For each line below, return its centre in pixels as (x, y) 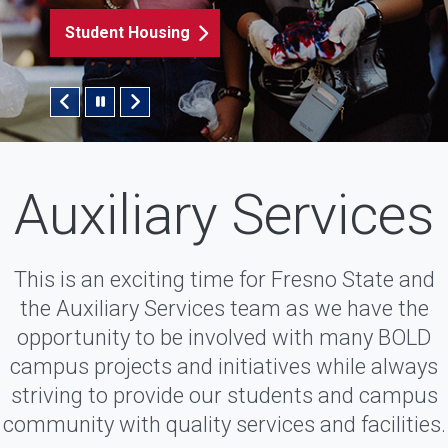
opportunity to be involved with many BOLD (224, 337)
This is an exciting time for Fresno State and (224, 279)
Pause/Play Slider (164, 113)
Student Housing (127, 32)
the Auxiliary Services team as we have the (224, 308)
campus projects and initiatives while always (224, 366)
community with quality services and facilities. (224, 424)
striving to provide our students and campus (224, 395)
